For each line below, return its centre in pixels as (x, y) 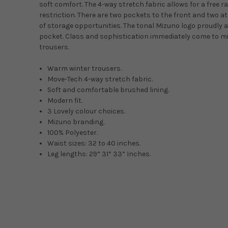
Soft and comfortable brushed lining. (108, 90)
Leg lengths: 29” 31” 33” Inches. (99, 154)
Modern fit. (65, 101)
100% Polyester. (73, 133)
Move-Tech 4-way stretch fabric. (100, 79)
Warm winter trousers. (85, 69)
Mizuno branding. (76, 122)
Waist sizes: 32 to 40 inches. (94, 144)
